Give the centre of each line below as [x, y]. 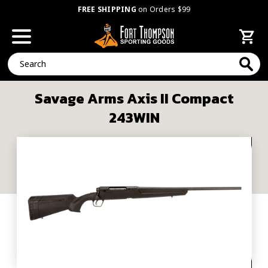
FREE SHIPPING [107, 9]
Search [21, 59]
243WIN [134, 118]
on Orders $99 [163, 9]
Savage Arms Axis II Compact [134, 98]
